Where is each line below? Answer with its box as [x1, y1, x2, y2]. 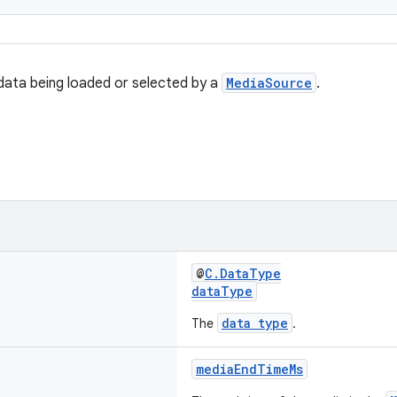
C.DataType [205, 265, 281, 282]
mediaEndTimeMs [196, 361, 303, 378]
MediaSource [226, 74, 312, 91]
